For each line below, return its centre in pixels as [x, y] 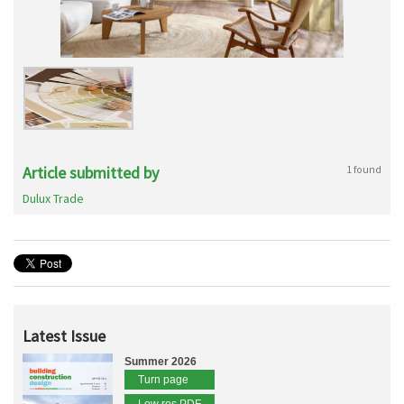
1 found [364, 169]
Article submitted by [91, 173]
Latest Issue [64, 336]
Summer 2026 [161, 362]
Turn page [163, 380]
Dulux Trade [53, 198]
